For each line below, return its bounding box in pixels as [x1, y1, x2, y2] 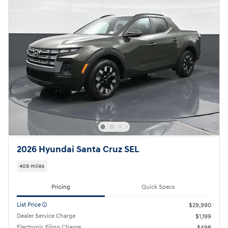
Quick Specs [141, 183, 175, 191]
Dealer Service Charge [17, 212, 75, 220]
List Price [17, 201, 42, 209]
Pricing [51, 183, 70, 191]
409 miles [19, 163, 45, 170]
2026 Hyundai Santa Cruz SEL [17, 144, 139, 155]
